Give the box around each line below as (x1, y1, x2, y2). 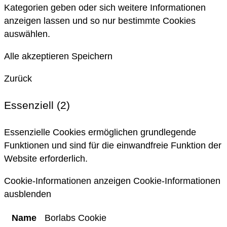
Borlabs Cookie (45, 213, 106, 223)
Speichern (71, 51, 112, 61)
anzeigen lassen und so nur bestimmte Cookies (4, 15, 196, 26)
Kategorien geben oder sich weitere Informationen (4, 2, 206, 13)
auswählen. (4, 28, 50, 39)
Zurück (4, 73, 32, 84)
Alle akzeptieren (4, 51, 69, 61)
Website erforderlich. (4, 154, 88, 164)
